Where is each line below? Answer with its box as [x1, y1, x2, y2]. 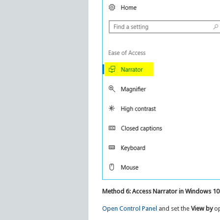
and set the [157, 204, 191, 212]
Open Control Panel [102, 204, 157, 212]
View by [191, 204, 213, 212]
